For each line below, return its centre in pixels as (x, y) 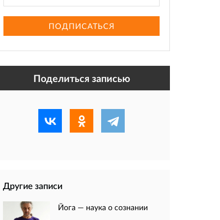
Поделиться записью (82, 78)
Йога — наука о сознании (103, 207)
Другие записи (33, 186)
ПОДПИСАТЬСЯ (82, 26)
